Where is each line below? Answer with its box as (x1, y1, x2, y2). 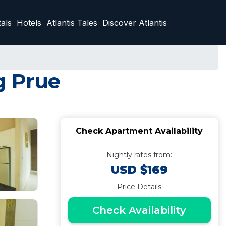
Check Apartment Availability (76, 126, 203, 136)
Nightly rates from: (106, 150, 173, 159)
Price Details (117, 182, 162, 191)
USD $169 (110, 163, 168, 177)
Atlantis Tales (46, 18, 97, 28)
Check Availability (92, 204, 187, 216)
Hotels (17, 18, 41, 28)
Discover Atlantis (102, 18, 167, 28)
